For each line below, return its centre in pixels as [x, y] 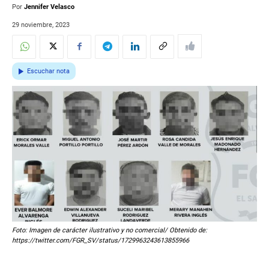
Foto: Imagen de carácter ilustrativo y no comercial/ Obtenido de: [110, 231]
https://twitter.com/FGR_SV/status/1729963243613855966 [101, 241]
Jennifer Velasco [49, 7]
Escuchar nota [48, 71]
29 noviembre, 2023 [41, 25]
